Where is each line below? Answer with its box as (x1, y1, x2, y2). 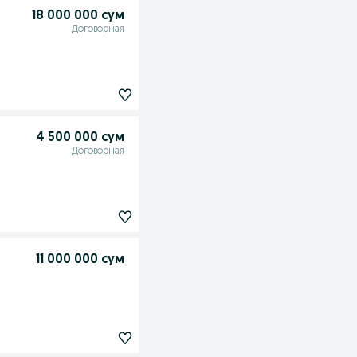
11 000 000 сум (35, 253, 124, 267)
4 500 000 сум (35, 131, 124, 144)
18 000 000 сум (31, 10, 124, 22)
